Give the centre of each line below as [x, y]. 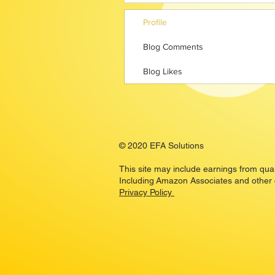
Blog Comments [173, 47]
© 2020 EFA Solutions [161, 145]
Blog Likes [163, 71]
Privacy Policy [147, 192]
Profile [155, 22]
